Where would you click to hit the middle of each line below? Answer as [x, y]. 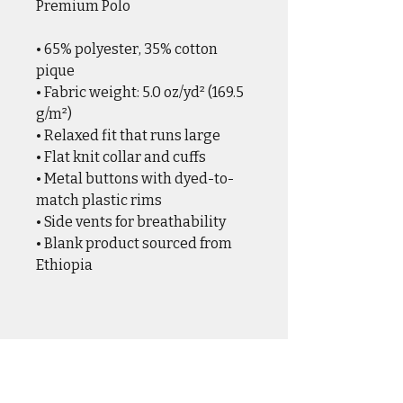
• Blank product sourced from [134, 244]
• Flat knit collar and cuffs [121, 157]
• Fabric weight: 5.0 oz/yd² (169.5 [140, 93]
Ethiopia [64, 265]
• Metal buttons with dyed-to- [135, 179]
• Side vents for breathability [131, 222]
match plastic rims [99, 201]
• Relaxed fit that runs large [128, 136]
